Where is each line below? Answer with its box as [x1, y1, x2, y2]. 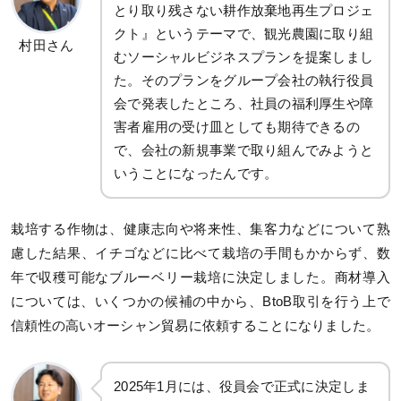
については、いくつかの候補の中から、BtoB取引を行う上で [11, 294, 390, 309]
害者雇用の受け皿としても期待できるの [114, 118, 361, 134]
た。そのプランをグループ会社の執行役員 [114, 72, 374, 88]
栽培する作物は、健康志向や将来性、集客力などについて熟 [11, 221, 390, 236]
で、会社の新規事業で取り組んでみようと [114, 141, 374, 158]
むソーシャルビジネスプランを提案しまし [114, 48, 374, 64]
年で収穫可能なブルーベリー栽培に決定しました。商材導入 [11, 269, 390, 285]
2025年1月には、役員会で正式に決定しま [114, 378, 370, 394]
